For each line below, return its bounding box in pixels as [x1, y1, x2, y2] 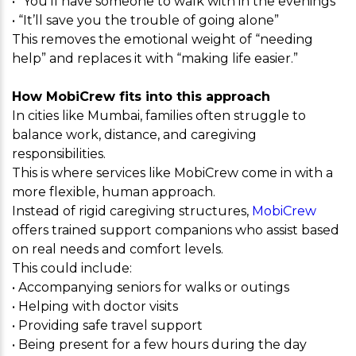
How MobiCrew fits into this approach [12, 89, 270, 104]
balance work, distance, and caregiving [12, 127, 257, 142]
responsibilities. [12, 146, 106, 161]
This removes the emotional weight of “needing [12, 32, 313, 47]
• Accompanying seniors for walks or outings [12, 280, 289, 295]
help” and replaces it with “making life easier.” [12, 51, 298, 66]
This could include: [12, 261, 132, 276]
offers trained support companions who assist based [12, 222, 339, 238]
